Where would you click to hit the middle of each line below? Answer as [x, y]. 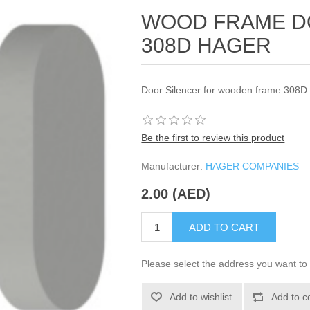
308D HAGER [207, 45]
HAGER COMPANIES [253, 166]
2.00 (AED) [176, 194]
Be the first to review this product [213, 138]
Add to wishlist [201, 297]
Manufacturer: [172, 166]
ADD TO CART [225, 228]
